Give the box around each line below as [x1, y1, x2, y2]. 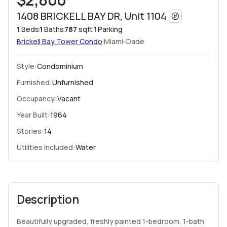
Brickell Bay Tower [17, 36, 78, 46]
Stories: [17, 126, 44, 136]
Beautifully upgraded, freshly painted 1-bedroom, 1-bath [17, 216, 204, 226]
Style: [17, 61, 37, 71]
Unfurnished [52, 78, 93, 87]
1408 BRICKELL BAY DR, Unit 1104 [17, 9, 167, 23]
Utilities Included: [17, 142, 75, 152]
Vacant [57, 94, 81, 103]
